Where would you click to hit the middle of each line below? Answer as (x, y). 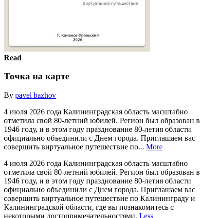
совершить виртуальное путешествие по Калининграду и (100, 198)
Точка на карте (36, 76)
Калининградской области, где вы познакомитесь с (89, 207)
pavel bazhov (36, 95)
